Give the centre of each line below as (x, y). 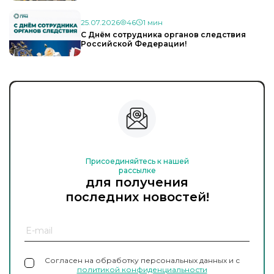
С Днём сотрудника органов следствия (163, 34)
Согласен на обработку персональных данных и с (142, 261)
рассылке (137, 171)
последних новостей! (137, 197)
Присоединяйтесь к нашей (137, 161)
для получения (137, 183)
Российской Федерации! (134, 43)
